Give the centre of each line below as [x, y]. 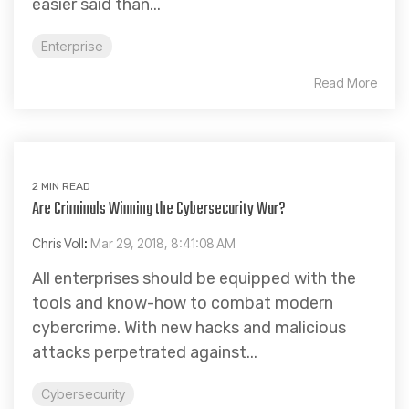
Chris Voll [58, 243]
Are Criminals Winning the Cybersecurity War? [159, 209]
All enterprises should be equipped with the [194, 278]
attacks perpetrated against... [145, 352]
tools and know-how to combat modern [183, 303]
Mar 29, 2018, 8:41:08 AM [163, 243]
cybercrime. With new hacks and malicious [189, 327]
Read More [346, 82]
